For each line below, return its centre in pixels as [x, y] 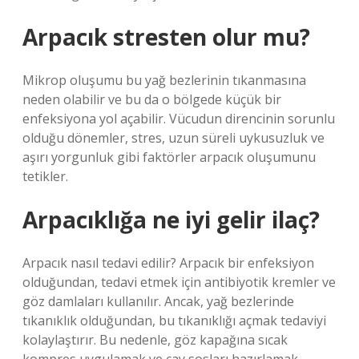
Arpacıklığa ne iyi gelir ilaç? [171, 220]
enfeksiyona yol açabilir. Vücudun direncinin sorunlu [179, 119]
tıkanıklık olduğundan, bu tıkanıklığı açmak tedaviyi [174, 321]
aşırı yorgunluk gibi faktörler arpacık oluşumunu [169, 157]
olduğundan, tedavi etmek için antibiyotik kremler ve [179, 282]
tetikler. [45, 176]
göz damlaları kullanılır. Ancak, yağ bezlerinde [158, 301]
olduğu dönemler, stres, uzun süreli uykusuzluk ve [173, 138]
